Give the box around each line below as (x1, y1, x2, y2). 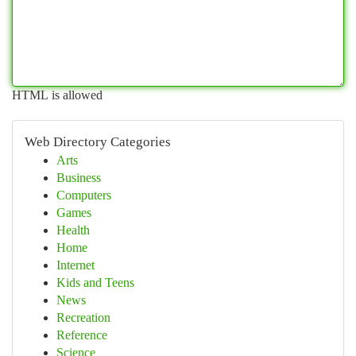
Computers (56, 188, 111, 202)
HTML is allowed (12, 88, 103, 102)
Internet (56, 258, 95, 272)
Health (56, 223, 90, 237)
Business (56, 171, 101, 184)
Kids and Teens (56, 276, 134, 289)
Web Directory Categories (25, 134, 171, 149)
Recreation (56, 311, 110, 324)
